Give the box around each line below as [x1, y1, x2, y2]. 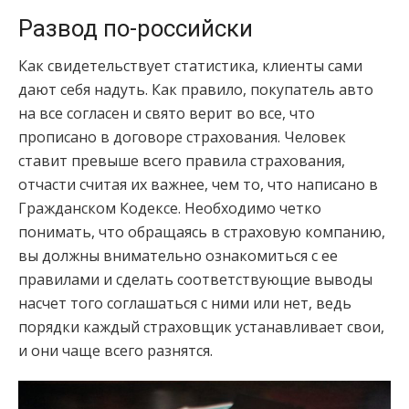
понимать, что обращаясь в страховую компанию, [18, 222, 385, 243]
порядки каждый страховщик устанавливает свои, [18, 317, 384, 338]
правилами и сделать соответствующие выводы [18, 269, 372, 290]
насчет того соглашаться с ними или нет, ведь [18, 293, 351, 314]
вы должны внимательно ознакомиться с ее [18, 246, 338, 267]
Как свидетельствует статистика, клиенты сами [18, 56, 362, 77]
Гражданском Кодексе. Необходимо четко [18, 198, 321, 219]
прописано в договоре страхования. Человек [18, 127, 346, 148]
